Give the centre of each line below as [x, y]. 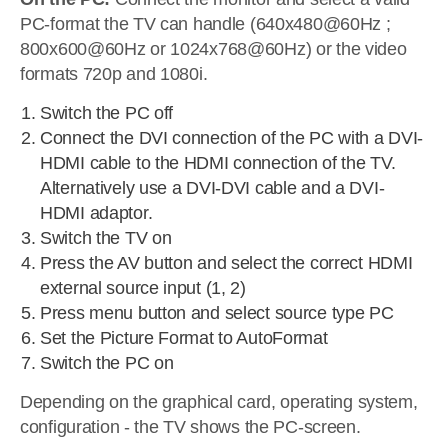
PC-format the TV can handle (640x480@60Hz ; [205, 24]
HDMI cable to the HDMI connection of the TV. [218, 163]
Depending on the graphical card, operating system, [219, 402]
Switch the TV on [106, 238]
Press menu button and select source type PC [217, 313]
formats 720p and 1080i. [114, 74]
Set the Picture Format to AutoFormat [184, 338]
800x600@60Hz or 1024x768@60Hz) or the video [213, 49]
